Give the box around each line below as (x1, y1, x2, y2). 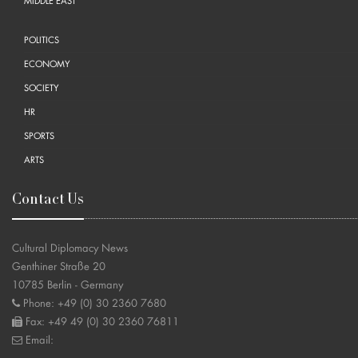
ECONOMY (24, 60, 70, 70)
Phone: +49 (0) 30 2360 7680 (20, 298, 166, 309)
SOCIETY (24, 84, 59, 93)
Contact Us (12, 193, 84, 209)
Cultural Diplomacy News (12, 243, 128, 254)
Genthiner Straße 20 (12, 261, 105, 272)
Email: (22, 335, 54, 346)
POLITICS (24, 36, 59, 46)
